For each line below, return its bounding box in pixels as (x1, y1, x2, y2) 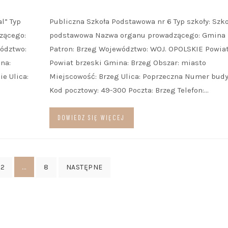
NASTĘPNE (66, 163, 103, 172)
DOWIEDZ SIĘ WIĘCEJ (57, 113, 125, 122)
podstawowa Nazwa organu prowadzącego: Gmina (49, 31, 225, 40)
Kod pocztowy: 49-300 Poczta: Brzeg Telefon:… (49, 85, 209, 95)
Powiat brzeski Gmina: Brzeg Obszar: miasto (49, 58, 206, 67)
